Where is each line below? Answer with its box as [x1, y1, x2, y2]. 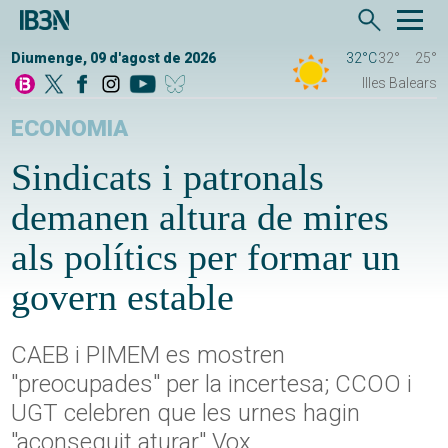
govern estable [11, 276, 235, 319]
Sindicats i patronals [11, 156, 325, 199]
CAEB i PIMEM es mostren [11, 341, 286, 370]
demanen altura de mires [11, 196, 390, 239]
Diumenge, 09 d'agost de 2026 [11, 50, 217, 67]
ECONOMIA [11, 115, 129, 143]
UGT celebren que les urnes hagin [11, 399, 361, 428]
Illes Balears [361, 75, 437, 92]
